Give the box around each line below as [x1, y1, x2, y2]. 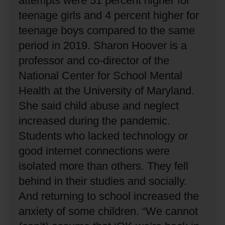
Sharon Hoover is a [93, 39, 187, 52]
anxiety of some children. [19, 204, 140, 217]
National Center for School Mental [19, 69, 183, 82]
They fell [147, 159, 189, 172]
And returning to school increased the [19, 189, 199, 202]
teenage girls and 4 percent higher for [19, 9, 199, 22]
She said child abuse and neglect [19, 99, 179, 112]
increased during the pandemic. [19, 114, 171, 127]
